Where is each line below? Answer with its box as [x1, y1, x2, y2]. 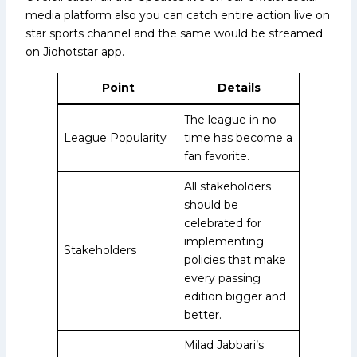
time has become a [184, 130, 292, 145]
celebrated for [184, 215, 261, 230]
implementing [184, 233, 264, 249]
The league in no [184, 112, 277, 127]
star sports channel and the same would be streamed [25, 25, 323, 41]
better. [184, 307, 222, 322]
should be [184, 197, 238, 212]
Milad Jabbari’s [184, 337, 264, 352]
